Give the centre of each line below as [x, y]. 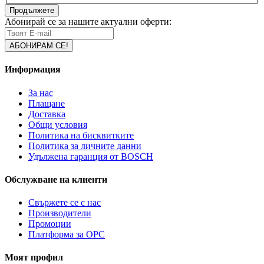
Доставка [47, 114]
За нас [41, 93]
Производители [60, 213]
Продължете [32, 11]
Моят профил [34, 258]
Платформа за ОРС [67, 235]
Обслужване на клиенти [56, 179]
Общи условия [58, 124]
